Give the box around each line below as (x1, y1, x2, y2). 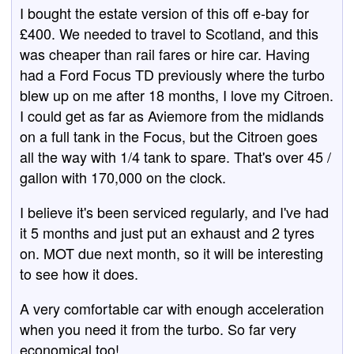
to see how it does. (20, 263, 138, 284)
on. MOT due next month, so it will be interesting (20, 243, 323, 263)
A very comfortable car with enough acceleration (20, 298, 324, 318)
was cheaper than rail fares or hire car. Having (20, 43, 310, 64)
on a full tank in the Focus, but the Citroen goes (20, 126, 318, 146)
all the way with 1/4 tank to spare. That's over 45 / (20, 146, 331, 167)
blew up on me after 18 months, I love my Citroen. (20, 85, 333, 105)
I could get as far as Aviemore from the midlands (20, 105, 324, 126)
